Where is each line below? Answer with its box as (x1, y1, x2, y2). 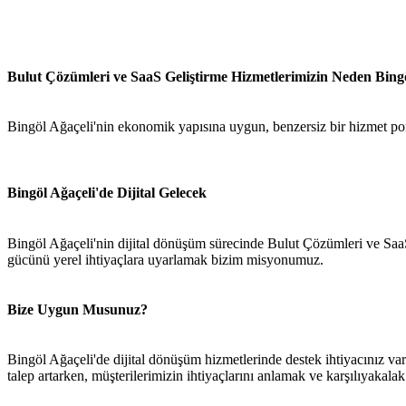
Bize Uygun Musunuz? (7, 301, 148, 317)
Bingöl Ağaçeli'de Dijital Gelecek (7, 185, 207, 201)
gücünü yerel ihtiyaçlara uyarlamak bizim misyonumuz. (7, 251, 324, 267)
